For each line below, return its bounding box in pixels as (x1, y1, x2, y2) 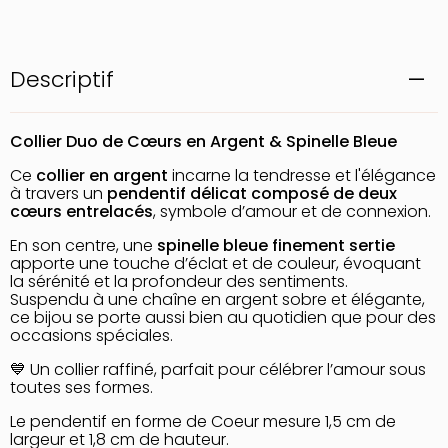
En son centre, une (10, 234, 157, 257)
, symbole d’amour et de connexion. (153, 200, 431, 223)
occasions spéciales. (10, 324, 173, 347)
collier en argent (36, 164, 168, 187)
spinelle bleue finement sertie (157, 234, 395, 257)
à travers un (10, 182, 107, 205)
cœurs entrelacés (10, 200, 153, 223)
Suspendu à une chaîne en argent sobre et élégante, (10, 288, 425, 311)
